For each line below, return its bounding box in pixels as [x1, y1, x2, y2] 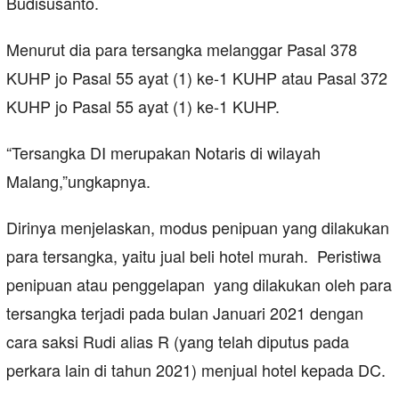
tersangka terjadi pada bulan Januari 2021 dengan [6, 301, 363, 325]
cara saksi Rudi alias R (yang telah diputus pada [6, 330, 349, 354]
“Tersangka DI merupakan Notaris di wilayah [6, 141, 321, 165]
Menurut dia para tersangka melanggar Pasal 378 [6, 37, 357, 61]
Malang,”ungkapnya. [6, 169, 151, 193]
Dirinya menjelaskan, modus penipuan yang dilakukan [6, 216, 389, 240]
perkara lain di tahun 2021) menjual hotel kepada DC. [6, 358, 386, 382]
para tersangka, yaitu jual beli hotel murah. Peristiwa [6, 244, 381, 268]
